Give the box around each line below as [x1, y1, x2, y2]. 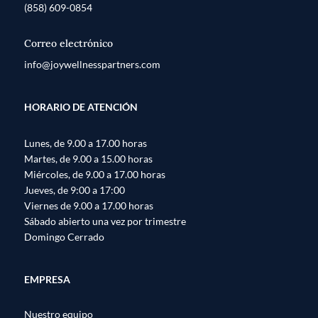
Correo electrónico [24, 37, 113, 50]
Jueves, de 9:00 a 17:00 [24, 183, 125, 196]
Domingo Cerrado [24, 230, 104, 243]
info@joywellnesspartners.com [24, 58, 160, 71]
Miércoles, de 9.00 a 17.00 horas [24, 168, 165, 180]
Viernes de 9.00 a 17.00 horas [24, 199, 153, 212]
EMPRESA [24, 273, 70, 285]
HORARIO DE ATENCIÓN [24, 101, 138, 114]
